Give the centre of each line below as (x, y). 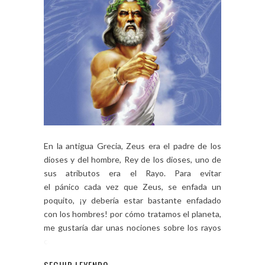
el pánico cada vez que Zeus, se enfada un (132, 186)
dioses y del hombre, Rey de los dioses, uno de (132, 159)
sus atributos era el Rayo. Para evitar (132, 173)
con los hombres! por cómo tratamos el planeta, (132, 214)
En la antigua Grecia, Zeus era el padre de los (132, 146)
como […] (60, 241)
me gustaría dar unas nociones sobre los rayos (132, 227)
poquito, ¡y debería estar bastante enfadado (132, 200)
